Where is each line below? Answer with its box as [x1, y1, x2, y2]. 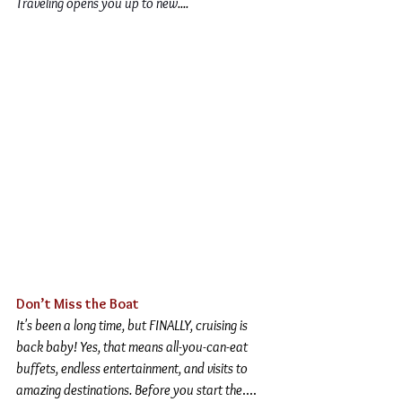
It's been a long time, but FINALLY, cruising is [16, 316, 250, 334]
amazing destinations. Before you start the [16, 380, 242, 398]
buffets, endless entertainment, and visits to [16, 359, 250, 377]
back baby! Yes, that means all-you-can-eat [16, 337, 250, 355]
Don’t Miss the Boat [16, 294, 139, 312]
